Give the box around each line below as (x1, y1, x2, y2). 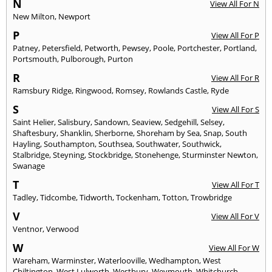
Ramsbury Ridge (13, 84, 72, 96)
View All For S (212, 103, 259, 115)
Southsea (98, 138, 132, 149)
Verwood (46, 223, 79, 234)
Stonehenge (135, 149, 178, 160)
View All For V (211, 210, 259, 222)
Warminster (52, 254, 94, 266)
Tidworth (80, 191, 112, 203)
